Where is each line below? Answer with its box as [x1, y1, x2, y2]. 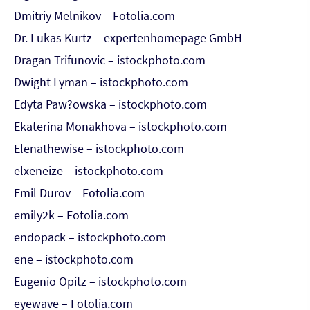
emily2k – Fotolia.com [14, 207, 129, 223]
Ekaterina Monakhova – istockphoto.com [14, 118, 227, 134]
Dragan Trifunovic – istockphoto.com [14, 52, 206, 68]
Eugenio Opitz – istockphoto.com [14, 273, 187, 289]
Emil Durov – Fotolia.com [14, 185, 145, 201]
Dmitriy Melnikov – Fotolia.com [14, 8, 175, 24]
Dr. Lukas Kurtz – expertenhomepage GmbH [14, 30, 242, 46]
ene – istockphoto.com [14, 251, 134, 267]
